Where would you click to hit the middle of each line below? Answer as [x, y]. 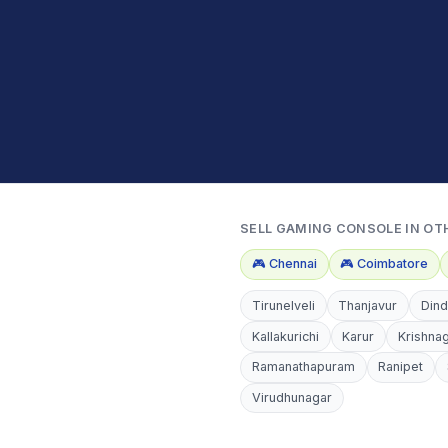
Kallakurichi [285, 336]
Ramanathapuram [303, 367]
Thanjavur [368, 305]
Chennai [292, 264]
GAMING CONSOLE [338, 228]
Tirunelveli [283, 305]
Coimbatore [393, 264]
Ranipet [401, 367]
